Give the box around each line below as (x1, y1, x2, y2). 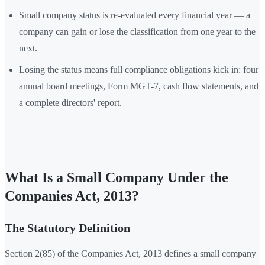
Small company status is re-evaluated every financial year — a (19, 10, 250, 21)
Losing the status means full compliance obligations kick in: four (19, 64, 258, 75)
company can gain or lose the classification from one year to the (19, 27, 256, 37)
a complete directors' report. (19, 98, 122, 108)
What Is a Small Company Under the (5, 170, 228, 186)
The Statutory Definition (5, 221, 130, 235)
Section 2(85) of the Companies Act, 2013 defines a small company (5, 248, 256, 259)
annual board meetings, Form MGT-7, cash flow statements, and (19, 81, 258, 92)
